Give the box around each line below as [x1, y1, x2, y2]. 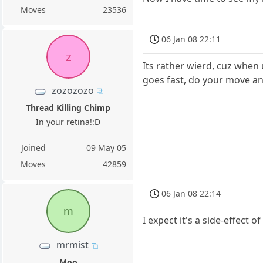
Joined [21, 142, 46, 154]
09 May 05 [86, 142, 127, 154]
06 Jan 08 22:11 [161, 33, 221, 45]
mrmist [56, 238, 89, 252]
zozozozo [51, 84, 94, 97]
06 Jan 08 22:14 [161, 188, 221, 200]
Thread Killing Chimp [26, 102, 111, 114]
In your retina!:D [36, 116, 101, 128]
